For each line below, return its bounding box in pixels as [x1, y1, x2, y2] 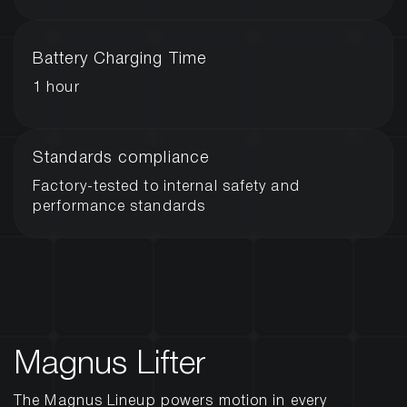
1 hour [33, 82, 80, 94]
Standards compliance [33, 151, 209, 165]
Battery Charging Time [33, 52, 207, 66]
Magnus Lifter [14, 349, 205, 380]
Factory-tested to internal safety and [33, 181, 300, 194]
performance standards [33, 201, 206, 213]
